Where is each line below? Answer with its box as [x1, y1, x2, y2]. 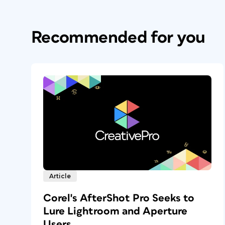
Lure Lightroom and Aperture [43, 205, 187, 216]
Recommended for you [31, 29, 205, 46]
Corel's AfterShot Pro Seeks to [43, 192, 194, 203]
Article [49, 172, 71, 180]
